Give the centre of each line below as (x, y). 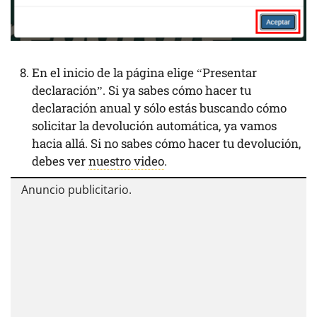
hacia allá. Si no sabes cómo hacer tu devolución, (166, 144)
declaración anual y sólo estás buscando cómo (159, 108)
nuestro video (126, 161)
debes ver (60, 161)
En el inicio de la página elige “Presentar (144, 73)
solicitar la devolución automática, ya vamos (154, 126)
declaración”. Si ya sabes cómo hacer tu (142, 91)
